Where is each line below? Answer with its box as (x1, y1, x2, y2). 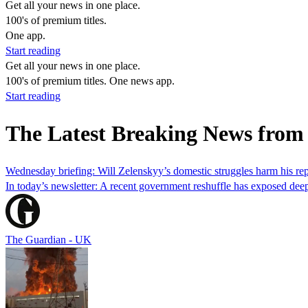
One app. (5, 30, 45, 41)
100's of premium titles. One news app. (5, 75, 175, 87)
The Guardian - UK (5, 233, 91, 245)
